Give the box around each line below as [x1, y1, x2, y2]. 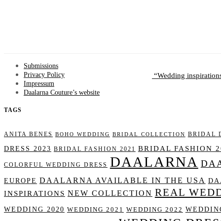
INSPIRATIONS [4, 189, 65, 198]
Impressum [24, 80, 54, 88]
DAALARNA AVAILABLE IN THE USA [39, 176, 206, 185]
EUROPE [4, 177, 37, 185]
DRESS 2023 [4, 145, 51, 153]
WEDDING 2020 [4, 206, 65, 214]
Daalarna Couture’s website [24, 89, 100, 97]
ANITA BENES [4, 131, 53, 138]
